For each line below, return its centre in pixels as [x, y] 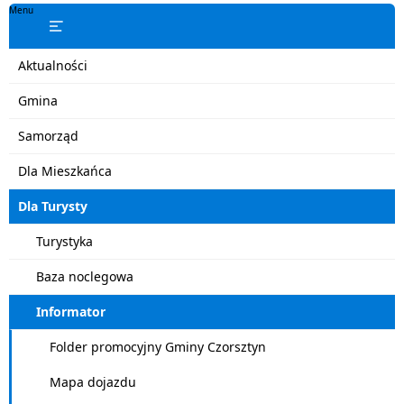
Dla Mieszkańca [65, 171]
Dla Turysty [53, 206]
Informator [71, 312]
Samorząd [48, 136]
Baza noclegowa [85, 276]
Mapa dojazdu [93, 382]
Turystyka [64, 241]
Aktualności [53, 65]
